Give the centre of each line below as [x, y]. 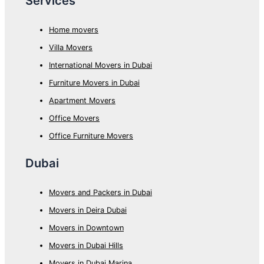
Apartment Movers [82, 100]
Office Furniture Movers [91, 136]
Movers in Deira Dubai [88, 210]
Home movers [74, 29]
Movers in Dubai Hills [86, 246]
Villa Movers [71, 47]
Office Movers [74, 118]
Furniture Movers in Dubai [94, 82]
